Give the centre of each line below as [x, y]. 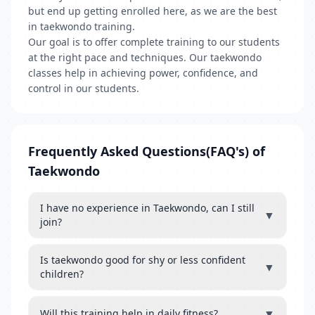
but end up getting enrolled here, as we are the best [153, 11]
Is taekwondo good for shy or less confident [143, 260]
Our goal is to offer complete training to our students [154, 42]
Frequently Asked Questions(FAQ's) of [147, 151]
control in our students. [84, 88]
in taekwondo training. [82, 26]
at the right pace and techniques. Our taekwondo [145, 57]
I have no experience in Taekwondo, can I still [147, 208]
